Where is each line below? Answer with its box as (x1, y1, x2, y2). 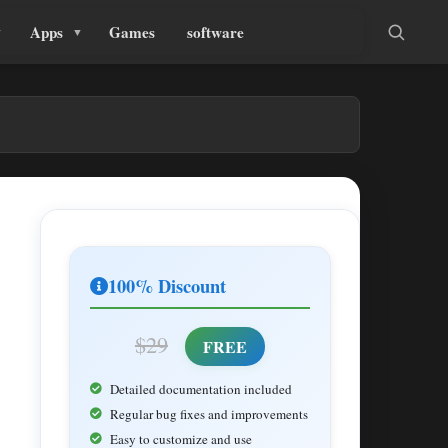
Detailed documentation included (110, 380, 292, 398)
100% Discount (108, 272, 226, 299)
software (187, 21, 245, 43)
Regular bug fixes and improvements (110, 405, 308, 423)
